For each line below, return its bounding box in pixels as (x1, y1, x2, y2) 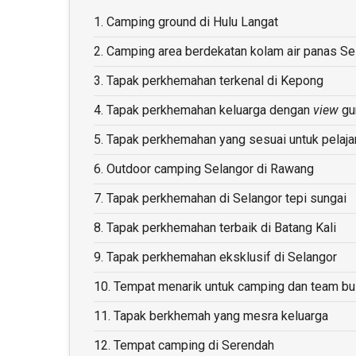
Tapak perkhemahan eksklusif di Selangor (106, 250, 337, 265)
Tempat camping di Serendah (114, 338, 274, 354)
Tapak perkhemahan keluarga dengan (106, 103, 310, 118)
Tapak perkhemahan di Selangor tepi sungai (106, 191, 346, 207)
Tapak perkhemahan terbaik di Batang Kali (106, 220, 336, 236)
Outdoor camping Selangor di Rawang (106, 161, 314, 177)
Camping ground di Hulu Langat (106, 14, 281, 30)
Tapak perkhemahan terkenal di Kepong (106, 73, 323, 89)
